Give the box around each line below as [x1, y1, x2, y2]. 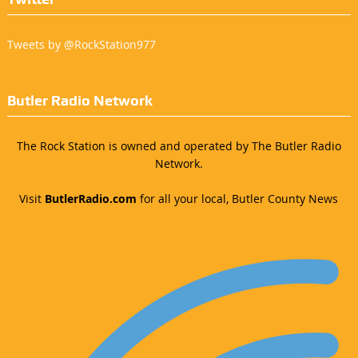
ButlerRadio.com [45, 190, 137, 206]
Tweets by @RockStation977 [6, 36, 156, 52]
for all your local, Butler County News [137, 190, 339, 206]
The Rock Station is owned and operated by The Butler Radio [16, 137, 341, 153]
